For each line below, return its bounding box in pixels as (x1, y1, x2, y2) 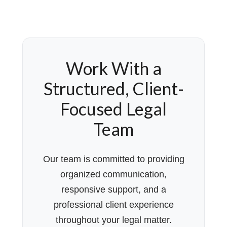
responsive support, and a (61, 184, 166, 195)
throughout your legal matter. (55, 215, 172, 225)
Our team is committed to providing (43, 154, 184, 164)
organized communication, (60, 169, 167, 179)
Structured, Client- (43, 78, 184, 99)
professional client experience (53, 200, 174, 210)
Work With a (65, 58, 162, 79)
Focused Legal (60, 98, 167, 119)
